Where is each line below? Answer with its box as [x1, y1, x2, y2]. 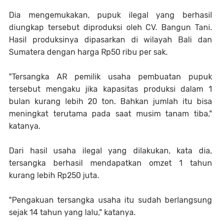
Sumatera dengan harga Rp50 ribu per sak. [9, 47, 168, 57]
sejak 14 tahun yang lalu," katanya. [9, 208, 136, 218]
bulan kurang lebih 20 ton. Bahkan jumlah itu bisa [9, 97, 212, 107]
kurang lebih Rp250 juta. [9, 171, 99, 181]
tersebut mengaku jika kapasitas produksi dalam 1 [9, 84, 212, 94]
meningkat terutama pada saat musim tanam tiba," [9, 109, 212, 119]
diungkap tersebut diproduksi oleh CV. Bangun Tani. [9, 23, 212, 33]
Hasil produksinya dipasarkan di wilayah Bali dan [9, 35, 212, 45]
